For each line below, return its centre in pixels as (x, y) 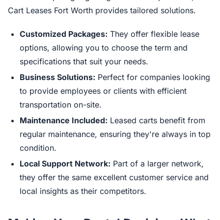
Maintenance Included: (64, 120)
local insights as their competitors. (83, 191)
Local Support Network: (65, 164)
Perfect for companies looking (153, 77)
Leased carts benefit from (156, 120)
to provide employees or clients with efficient (103, 91)
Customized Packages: (64, 34)
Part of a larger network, (157, 164)
